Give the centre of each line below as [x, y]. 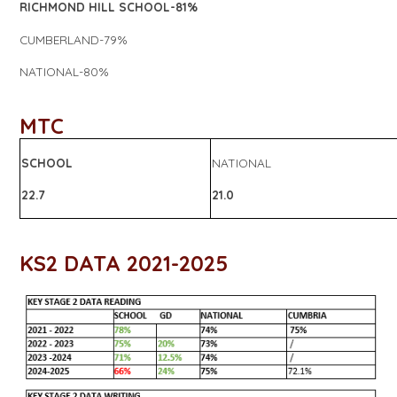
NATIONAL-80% [65, 72]
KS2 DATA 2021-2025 [124, 263]
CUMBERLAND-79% [74, 39]
